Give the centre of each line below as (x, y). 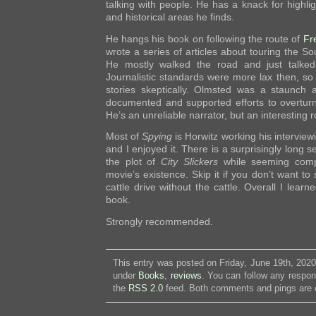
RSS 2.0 (146, 288)
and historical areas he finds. (170, 17)
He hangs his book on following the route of (205, 38)
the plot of (134, 162)
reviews (186, 275)
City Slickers (189, 162)
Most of (124, 136)
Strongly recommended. (159, 221)
